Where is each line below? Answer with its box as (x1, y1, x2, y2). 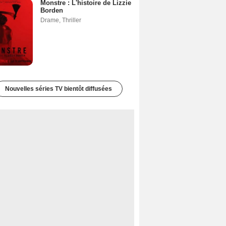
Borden (40, 6, 63, 14)
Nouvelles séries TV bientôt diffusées (5, 85, 112, 92)
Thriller (62, 16, 81, 24)
